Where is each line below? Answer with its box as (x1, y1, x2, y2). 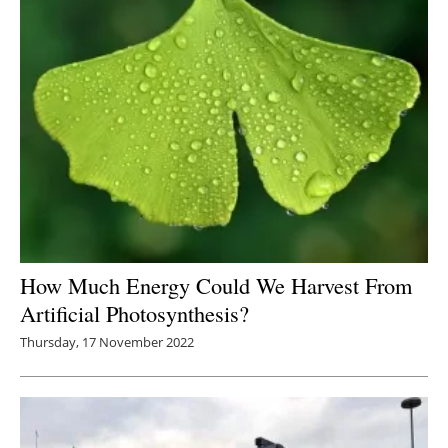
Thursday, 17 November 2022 (20, 333, 194, 352)
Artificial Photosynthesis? (20, 298, 249, 329)
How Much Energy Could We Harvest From (20, 270, 412, 301)
